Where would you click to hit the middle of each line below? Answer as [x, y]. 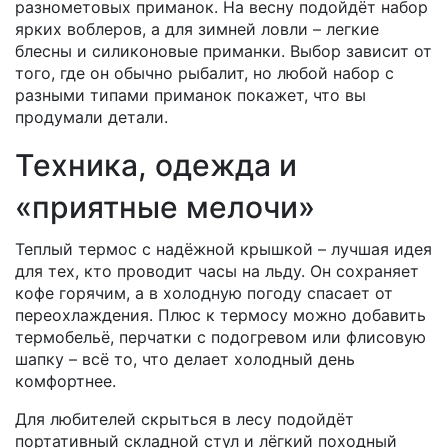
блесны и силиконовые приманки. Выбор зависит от [223, 51]
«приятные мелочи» [165, 207]
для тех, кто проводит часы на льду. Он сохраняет [217, 271]
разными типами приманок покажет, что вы [190, 95]
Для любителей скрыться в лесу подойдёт [184, 419]
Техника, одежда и [156, 165]
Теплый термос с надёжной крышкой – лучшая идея [223, 249]
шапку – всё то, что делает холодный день [185, 359]
